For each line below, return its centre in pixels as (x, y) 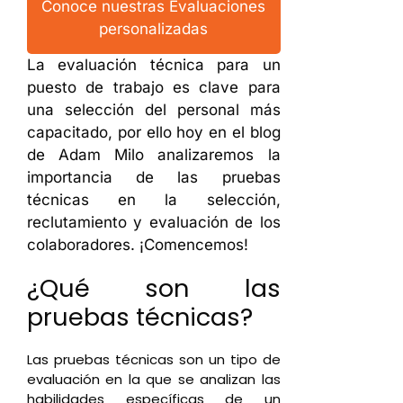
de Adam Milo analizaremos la (154, 155)
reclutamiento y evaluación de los (154, 222)
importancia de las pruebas (154, 177)
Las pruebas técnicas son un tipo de (154, 359)
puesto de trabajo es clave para (154, 87)
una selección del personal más (154, 110)
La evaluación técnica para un (154, 65)
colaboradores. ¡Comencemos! (138, 245)
